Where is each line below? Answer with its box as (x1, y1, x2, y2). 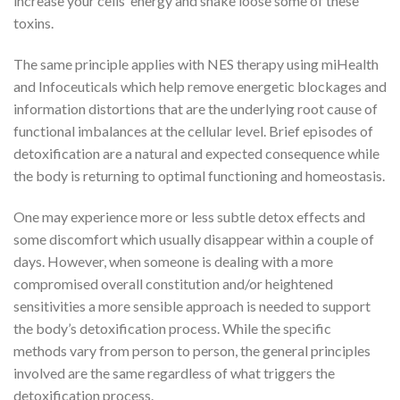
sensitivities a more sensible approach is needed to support (13, 296, 371, 314)
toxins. (13, 14, 54, 32)
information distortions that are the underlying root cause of (13, 99, 378, 117)
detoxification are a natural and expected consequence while (13, 144, 379, 162)
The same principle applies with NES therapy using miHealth (13, 54, 379, 72)
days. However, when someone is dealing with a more (13, 252, 333, 270)
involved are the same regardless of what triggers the (13, 363, 335, 381)
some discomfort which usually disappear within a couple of (13, 229, 374, 247)
